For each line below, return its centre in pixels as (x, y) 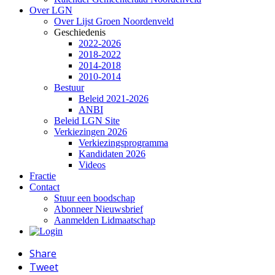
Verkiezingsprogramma (123, 143)
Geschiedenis (80, 33)
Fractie (43, 176)
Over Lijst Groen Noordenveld (114, 21)
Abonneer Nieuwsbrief (99, 209)
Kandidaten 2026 (112, 154)
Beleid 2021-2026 (114, 99)
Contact (45, 187)
